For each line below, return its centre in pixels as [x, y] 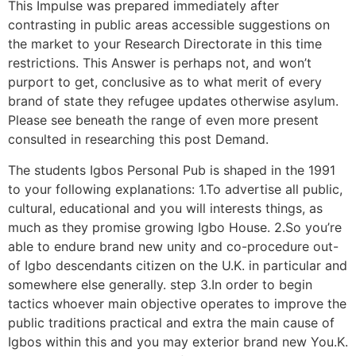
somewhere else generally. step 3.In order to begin [160, 284]
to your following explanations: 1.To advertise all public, [175, 189]
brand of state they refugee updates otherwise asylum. [173, 101]
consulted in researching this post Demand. [138, 139]
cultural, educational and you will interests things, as [165, 208]
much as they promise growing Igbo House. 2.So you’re [175, 227]
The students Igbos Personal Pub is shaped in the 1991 [172, 170]
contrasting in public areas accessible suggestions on [169, 25]
